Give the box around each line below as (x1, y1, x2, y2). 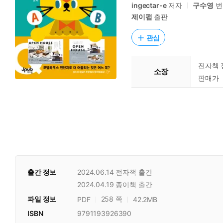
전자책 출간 (115, 168, 152, 176)
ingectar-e (131, 1, 167, 9)
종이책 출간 (115, 180, 152, 189)
